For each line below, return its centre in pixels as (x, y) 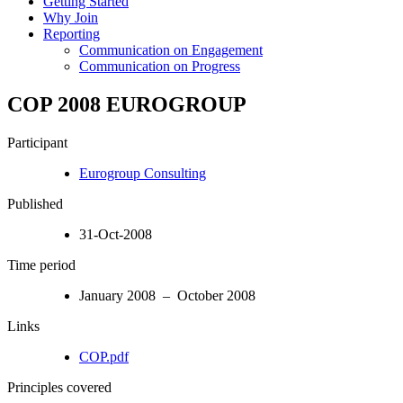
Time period (41, 264)
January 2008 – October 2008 (167, 295)
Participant (37, 142)
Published (35, 203)
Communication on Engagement (171, 49)
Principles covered (59, 387)
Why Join (71, 17)
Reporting (72, 33)
